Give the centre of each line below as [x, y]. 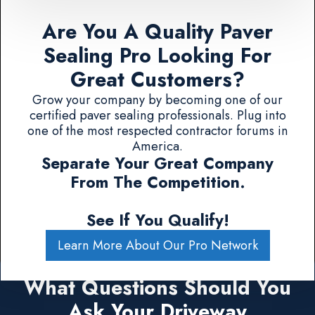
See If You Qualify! [157, 221]
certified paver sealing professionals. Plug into [157, 115]
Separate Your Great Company [157, 164]
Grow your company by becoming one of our [157, 100]
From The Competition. [157, 183]
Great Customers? [157, 80]
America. [157, 146]
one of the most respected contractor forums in [157, 131]
